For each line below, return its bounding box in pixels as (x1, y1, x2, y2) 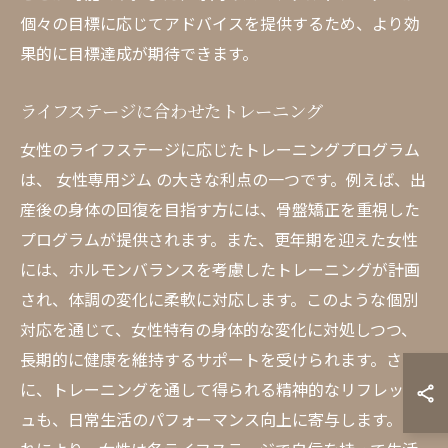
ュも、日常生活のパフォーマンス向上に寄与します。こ (20, 407, 418, 431)
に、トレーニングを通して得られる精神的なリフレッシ (20, 377, 420, 401)
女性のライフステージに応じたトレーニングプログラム (20, 137, 420, 161)
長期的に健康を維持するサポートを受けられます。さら (20, 347, 418, 371)
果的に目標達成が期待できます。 (20, 41, 258, 65)
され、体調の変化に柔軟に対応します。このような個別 (20, 287, 418, 311)
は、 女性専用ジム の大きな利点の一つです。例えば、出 (20, 167, 426, 191)
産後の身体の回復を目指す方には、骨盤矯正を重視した (20, 197, 420, 221)
